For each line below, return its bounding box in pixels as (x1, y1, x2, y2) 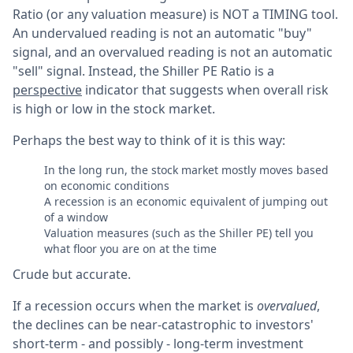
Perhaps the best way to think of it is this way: (13, 132, 285, 149)
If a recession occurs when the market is (13, 297, 257, 314)
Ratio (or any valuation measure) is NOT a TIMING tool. (13, 6, 338, 23)
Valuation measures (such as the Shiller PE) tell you (44, 225, 314, 240)
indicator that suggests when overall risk (82, 81, 329, 98)
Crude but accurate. (13, 266, 131, 283)
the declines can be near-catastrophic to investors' (13, 316, 314, 333)
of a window (44, 210, 108, 225)
